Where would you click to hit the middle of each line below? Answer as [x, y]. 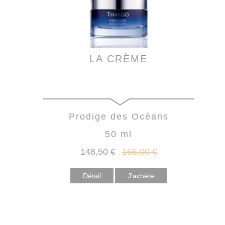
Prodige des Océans [119, 117]
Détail [92, 176]
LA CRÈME [119, 59]
